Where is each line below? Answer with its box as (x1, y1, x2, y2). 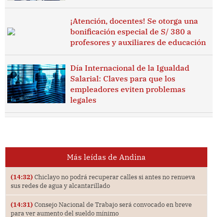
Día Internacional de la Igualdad (70, 62, 189, 73)
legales (70, 94, 96, 105)
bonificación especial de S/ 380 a (70, 26, 191, 36)
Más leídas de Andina (66, 152, 146, 162)
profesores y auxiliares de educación (70, 37, 206, 47)
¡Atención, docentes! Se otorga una (70, 15, 198, 26)
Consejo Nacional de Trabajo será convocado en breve (32, 201, 192, 209)
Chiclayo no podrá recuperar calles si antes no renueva (32, 173, 195, 181)
